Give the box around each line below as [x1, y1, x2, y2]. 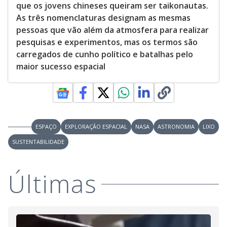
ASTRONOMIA [158, 123, 195, 131]
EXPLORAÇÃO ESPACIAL [65, 123, 127, 131]
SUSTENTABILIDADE [12, 138, 64, 146]
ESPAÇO [35, 123, 57, 131]
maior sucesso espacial [16, 61, 105, 72]
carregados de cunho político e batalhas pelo [16, 49, 193, 60]
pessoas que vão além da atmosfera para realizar [16, 24, 209, 36]
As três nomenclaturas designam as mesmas [16, 12, 191, 24]
